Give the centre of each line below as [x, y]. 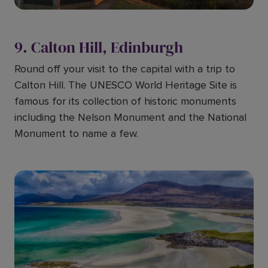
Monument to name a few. [76, 133]
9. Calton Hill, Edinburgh [99, 47]
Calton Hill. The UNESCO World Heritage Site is [126, 85]
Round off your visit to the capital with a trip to [125, 69]
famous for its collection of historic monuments [125, 101]
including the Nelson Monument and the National [130, 117]
